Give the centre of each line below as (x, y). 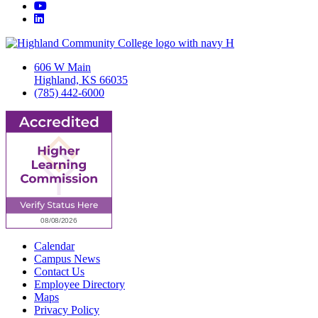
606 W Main (62, 67)
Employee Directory (79, 285)
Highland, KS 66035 (81, 80)
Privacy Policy (67, 310)
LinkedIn (64, 18)
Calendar (54, 246)
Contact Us (59, 272)
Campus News (67, 259)
